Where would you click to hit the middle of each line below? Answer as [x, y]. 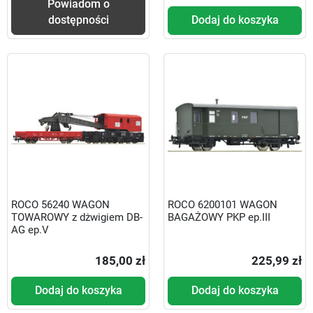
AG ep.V [30, 230]
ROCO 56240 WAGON [60, 204]
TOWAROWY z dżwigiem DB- [77, 217]
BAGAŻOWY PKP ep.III [219, 217]
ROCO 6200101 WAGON [223, 204]
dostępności [78, 20]
